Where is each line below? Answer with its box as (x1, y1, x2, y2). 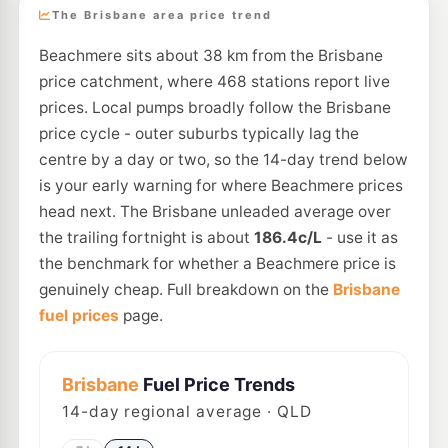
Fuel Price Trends (138, 374, 295, 395)
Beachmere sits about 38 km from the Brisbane (38, 46, 383, 65)
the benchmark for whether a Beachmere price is (38, 254, 396, 273)
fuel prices (38, 306, 119, 325)
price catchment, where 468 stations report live (38, 72, 390, 91)
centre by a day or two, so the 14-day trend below (38, 150, 408, 169)
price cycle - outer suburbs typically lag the (38, 124, 359, 143)
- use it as (321, 228, 398, 247)
